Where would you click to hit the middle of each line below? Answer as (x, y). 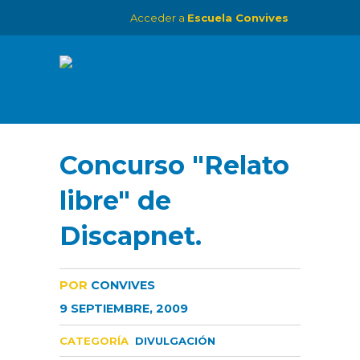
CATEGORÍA (94, 341)
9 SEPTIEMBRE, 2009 (124, 309)
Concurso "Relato (174, 165)
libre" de (115, 200)
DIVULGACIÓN (175, 341)
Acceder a (159, 18)
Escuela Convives (238, 18)
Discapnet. (131, 236)
